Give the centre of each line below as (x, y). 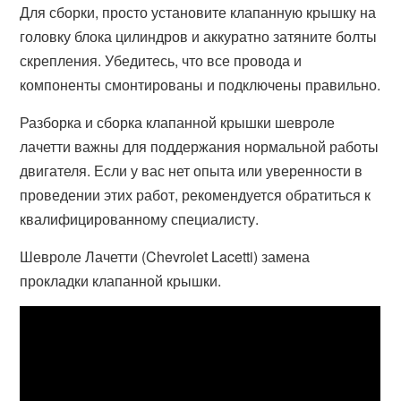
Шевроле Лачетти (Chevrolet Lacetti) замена (165, 256)
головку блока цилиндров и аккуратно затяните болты (199, 36)
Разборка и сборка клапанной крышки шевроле (178, 122)
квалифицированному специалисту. (140, 219)
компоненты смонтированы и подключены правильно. (200, 85)
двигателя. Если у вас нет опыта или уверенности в (192, 171)
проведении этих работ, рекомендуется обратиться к (196, 195)
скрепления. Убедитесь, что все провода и (161, 60)
